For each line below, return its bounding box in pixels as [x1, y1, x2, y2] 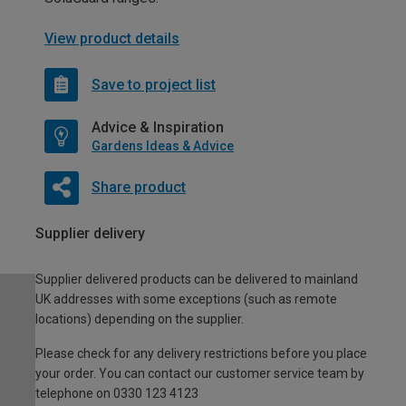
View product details [44, 30, 179, 47]
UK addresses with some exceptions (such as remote [35, 291, 337, 306]
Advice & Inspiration [92, 119, 224, 136]
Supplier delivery [35, 225, 145, 242]
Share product [91, 178, 186, 196]
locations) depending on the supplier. [35, 311, 244, 326]
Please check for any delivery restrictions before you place [35, 345, 367, 361]
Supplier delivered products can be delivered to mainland [35, 271, 358, 286]
